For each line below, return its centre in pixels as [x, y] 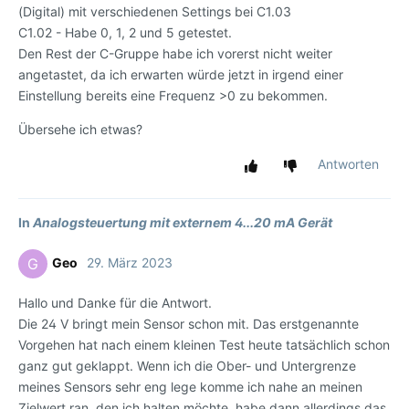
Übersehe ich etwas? [80, 130]
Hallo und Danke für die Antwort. [115, 303]
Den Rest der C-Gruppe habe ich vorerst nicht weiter [175, 54]
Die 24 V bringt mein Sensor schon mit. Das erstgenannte [189, 324]
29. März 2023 [130, 262]
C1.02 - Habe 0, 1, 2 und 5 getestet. [125, 33]
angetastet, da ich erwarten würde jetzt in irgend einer [181, 75]
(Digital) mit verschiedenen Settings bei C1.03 [155, 12]
